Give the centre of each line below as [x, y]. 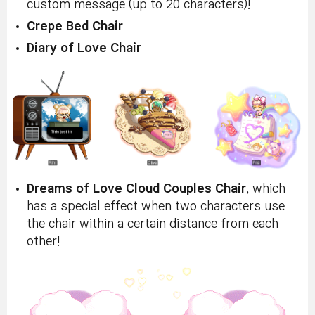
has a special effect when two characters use [156, 206]
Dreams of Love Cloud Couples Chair [136, 188]
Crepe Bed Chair [75, 26]
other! [43, 241]
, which [266, 188]
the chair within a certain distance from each [153, 224]
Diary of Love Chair [84, 48]
